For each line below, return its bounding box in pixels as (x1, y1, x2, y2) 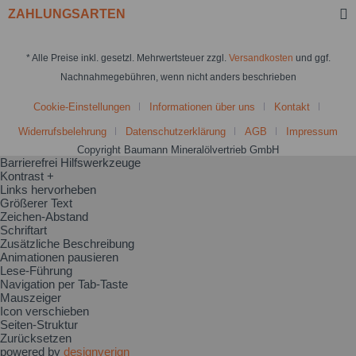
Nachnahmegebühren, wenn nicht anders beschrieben (60, 71, 296, 83)
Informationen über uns (149, 100, 255, 113)
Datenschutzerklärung (126, 125, 226, 137)
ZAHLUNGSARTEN (8, 7, 126, 21)
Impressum (286, 125, 338, 137)
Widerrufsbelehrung (18, 125, 106, 137)
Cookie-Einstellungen (33, 100, 130, 113)
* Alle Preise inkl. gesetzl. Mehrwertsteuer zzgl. (25, 52, 229, 64)
